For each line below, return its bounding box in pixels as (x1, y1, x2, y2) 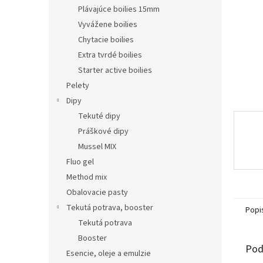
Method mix (66, 171, 107, 183)
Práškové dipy (78, 126, 129, 137)
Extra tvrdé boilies (78, 49, 142, 61)
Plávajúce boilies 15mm (78, 4, 160, 15)
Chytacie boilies (78, 34, 134, 46)
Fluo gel (66, 156, 94, 168)
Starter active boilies (78, 65, 152, 76)
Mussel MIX (78, 141, 116, 153)
